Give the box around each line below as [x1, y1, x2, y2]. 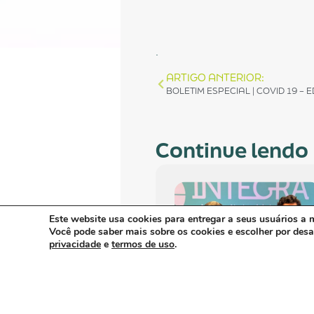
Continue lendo [156, 136, 308, 165]
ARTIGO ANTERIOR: [166, 71, 264, 85]
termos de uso [111, 238, 175, 251]
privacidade [49, 238, 101, 251]
